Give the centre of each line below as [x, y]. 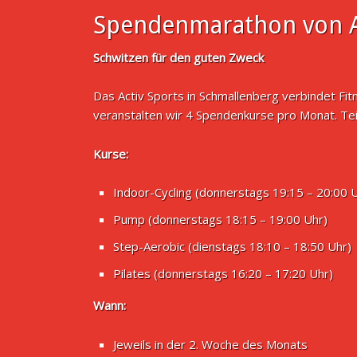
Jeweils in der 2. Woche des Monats [210, 344]
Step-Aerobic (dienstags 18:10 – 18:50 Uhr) [232, 247]
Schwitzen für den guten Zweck [178, 57]
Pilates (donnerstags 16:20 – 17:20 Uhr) [223, 274]
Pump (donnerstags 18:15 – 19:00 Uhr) [220, 220]
